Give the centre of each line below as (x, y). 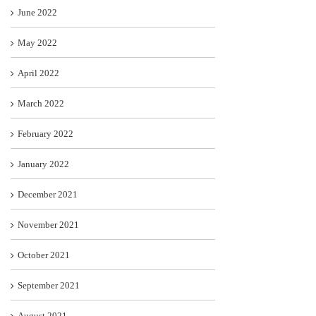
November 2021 (48, 225)
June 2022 (37, 13)
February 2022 (45, 134)
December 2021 (48, 195)
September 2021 (49, 286)
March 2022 (41, 104)
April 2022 (38, 73)
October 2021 (44, 255)
